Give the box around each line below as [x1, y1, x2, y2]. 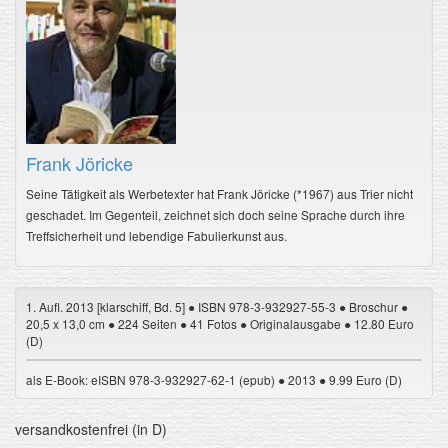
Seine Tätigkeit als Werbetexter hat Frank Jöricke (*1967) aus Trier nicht [26, 184, 413, 202]
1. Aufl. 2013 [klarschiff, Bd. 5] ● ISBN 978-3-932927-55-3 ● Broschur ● [26, 297, 408, 315]
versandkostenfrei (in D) [15, 418, 167, 439]
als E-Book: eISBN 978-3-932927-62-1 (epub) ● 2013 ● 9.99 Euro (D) [26, 370, 402, 388]
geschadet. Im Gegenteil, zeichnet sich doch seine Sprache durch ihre [26, 205, 405, 223]
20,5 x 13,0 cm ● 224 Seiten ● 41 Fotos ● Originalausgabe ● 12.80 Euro [26, 314, 414, 332]
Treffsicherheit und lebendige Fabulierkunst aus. [26, 226, 287, 244]
